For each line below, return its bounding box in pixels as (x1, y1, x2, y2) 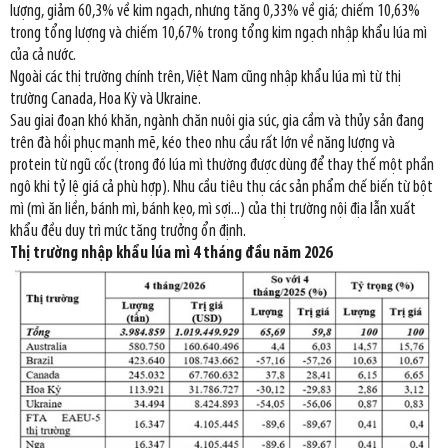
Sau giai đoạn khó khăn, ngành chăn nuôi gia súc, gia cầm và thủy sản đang (10, 113, 424, 130)
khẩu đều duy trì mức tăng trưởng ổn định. (10, 223, 246, 240)
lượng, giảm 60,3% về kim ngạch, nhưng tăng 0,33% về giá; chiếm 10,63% (10, 3, 420, 20)
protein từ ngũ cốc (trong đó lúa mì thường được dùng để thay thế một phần (10, 157, 434, 174)
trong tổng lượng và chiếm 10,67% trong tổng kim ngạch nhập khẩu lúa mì (10, 25, 427, 42)
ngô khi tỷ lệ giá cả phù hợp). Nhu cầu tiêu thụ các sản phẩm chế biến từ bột (10, 179, 433, 196)
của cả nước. (10, 47, 76, 64)
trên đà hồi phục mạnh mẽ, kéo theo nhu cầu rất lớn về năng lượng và (10, 135, 395, 152)
